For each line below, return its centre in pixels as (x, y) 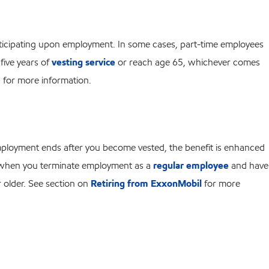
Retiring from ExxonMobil (147, 184)
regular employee (191, 166)
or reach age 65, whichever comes (188, 62)
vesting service (84, 62)
